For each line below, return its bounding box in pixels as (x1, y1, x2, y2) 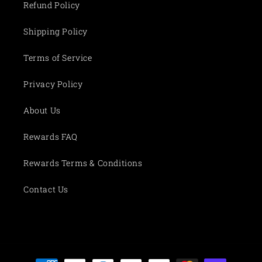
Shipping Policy (23, 26, 88, 37)
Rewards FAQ (23, 131, 78, 142)
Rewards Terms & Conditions (23, 157, 143, 168)
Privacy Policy (23, 78, 83, 89)
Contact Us (23, 184, 68, 195)
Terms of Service (23, 52, 92, 63)
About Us (23, 105, 61, 116)
